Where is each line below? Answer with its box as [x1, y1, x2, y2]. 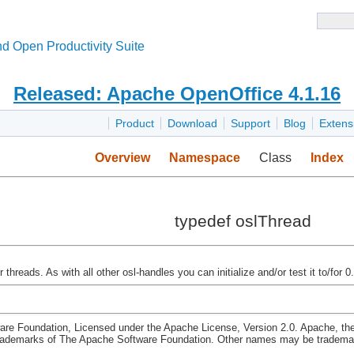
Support [231, 117, 270, 130]
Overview [95, 151, 150, 165]
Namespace [169, 151, 240, 165]
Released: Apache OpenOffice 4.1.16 [13, 83, 341, 104]
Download [168, 117, 217, 130]
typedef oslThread [174, 212, 311, 232]
